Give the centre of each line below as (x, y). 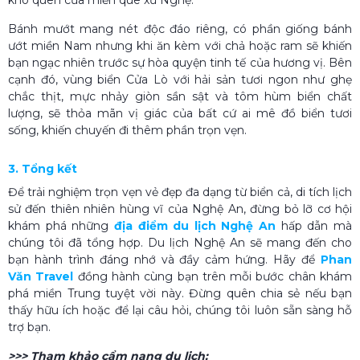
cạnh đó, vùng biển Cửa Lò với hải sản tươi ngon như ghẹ (180, 79)
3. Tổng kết (43, 168)
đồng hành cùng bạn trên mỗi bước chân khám (213, 276)
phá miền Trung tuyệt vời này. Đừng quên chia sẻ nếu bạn (180, 293)
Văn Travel (41, 276)
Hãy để (297, 259)
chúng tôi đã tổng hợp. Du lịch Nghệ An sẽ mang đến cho (180, 242)
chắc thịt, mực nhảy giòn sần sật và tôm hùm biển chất (180, 96)
